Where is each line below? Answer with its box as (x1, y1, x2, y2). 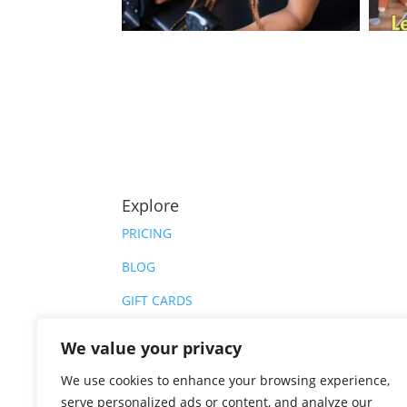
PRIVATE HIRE (122, 325, 203, 343)
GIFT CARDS (122, 292, 194, 310)
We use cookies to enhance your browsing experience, (61, 372, 390, 389)
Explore (122, 194, 180, 217)
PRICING (122, 224, 173, 243)
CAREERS (122, 359, 177, 377)
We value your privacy (61, 337, 242, 359)
